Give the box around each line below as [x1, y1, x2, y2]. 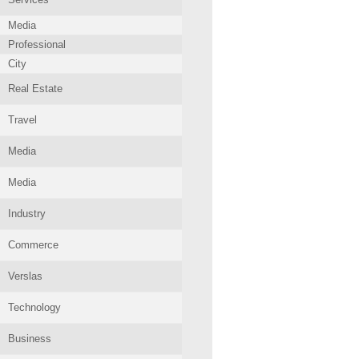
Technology [8, 301, 61, 313]
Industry [8, 208, 46, 220]
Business [8, 333, 51, 345]
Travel [8, 114, 37, 126]
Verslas [8, 270, 42, 282]
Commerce [8, 239, 58, 251]
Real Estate [8, 83, 63, 95]
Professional [8, 38, 66, 50]
